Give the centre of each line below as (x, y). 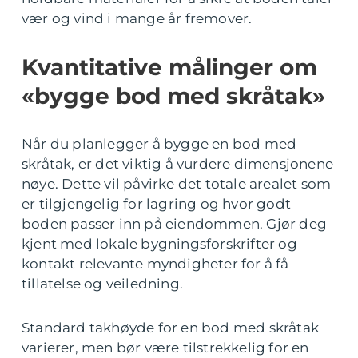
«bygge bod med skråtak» (173, 96)
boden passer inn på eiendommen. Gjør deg (175, 224)
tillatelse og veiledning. (102, 284)
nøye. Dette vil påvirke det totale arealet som (177, 184)
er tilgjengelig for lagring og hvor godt (157, 204)
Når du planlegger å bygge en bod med (159, 144)
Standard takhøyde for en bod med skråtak (171, 328)
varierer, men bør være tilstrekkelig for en (165, 348)
